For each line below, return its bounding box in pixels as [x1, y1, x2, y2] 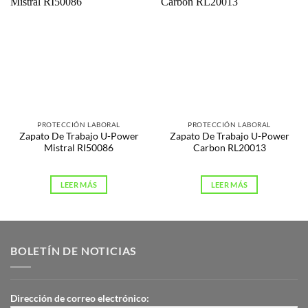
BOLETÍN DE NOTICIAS [10, 243, 137, 257]
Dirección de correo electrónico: [10, 292, 149, 305]
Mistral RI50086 [44, 142, 113, 153]
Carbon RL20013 [192, 142, 266, 153]
